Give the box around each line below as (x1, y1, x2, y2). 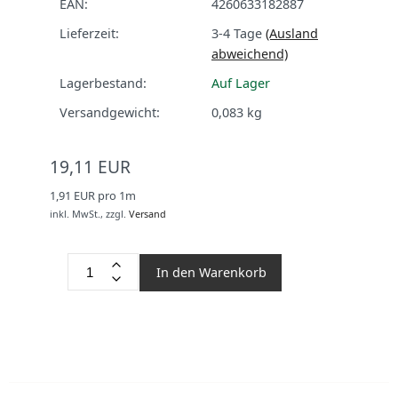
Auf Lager (211, 75, 270, 92)
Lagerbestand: (60, 75, 147, 92)
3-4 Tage (211, 25, 262, 42)
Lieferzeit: (60, 25, 119, 42)
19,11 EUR (50, 155, 131, 179)
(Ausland (266, 25, 318, 42)
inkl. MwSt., (50, 207, 103, 220)
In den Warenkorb (156, 264, 267, 282)
